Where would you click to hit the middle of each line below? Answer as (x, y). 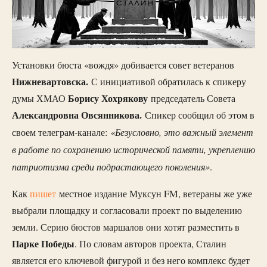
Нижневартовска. (50, 82)
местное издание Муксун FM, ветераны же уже (154, 193)
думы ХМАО (40, 99)
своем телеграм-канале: (61, 133)
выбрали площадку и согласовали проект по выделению (127, 210)
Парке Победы (43, 243)
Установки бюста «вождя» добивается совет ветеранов (123, 65)
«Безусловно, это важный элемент (182, 132)
